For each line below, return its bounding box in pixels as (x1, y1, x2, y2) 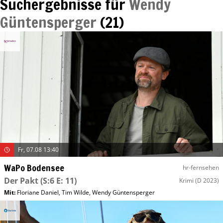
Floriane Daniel (17, 188, 59, 197)
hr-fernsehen (183, 163, 219, 172)
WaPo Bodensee (4, 161, 64, 174)
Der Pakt (4, 175, 38, 186)
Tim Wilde (62, 188, 89, 197)
